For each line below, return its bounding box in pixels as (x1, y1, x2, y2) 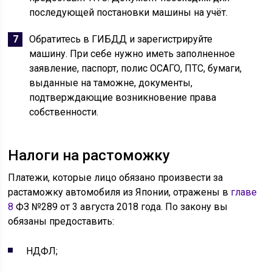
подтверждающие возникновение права (29, 92, 217, 103)
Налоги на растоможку (8, 147, 171, 164)
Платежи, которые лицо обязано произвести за (8, 172, 223, 183)
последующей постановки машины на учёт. (29, 7, 228, 18)
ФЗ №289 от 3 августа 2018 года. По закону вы (13, 201, 228, 212)
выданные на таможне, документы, (29, 77, 193, 89)
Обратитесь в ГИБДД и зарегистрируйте (29, 33, 213, 45)
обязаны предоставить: (8, 216, 115, 227)
